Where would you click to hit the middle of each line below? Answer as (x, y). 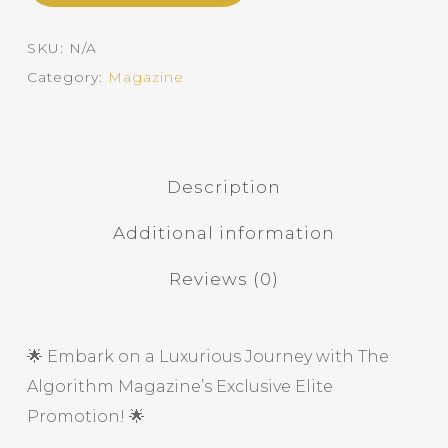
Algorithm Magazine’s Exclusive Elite (179, 386)
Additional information (223, 233)
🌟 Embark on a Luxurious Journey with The (207, 356)
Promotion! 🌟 (85, 416)
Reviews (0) (223, 279)
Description (223, 187)
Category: (67, 77)
